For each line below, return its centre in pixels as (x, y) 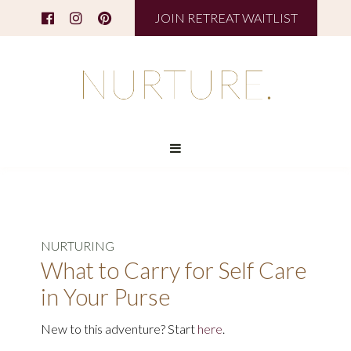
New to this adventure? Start (119, 329)
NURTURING (78, 246)
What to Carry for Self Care (174, 270)
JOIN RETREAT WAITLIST (226, 18)
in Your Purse (106, 297)
